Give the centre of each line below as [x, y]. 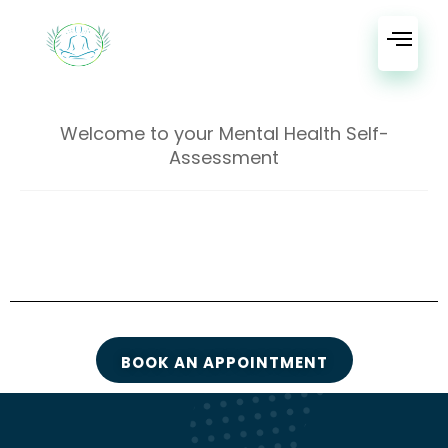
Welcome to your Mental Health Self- [224, 133]
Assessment [224, 157]
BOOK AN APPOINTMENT [224, 362]
